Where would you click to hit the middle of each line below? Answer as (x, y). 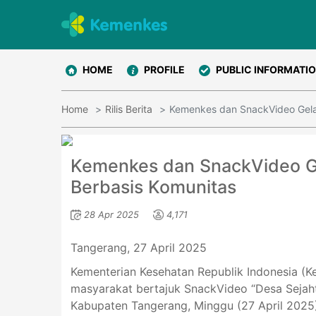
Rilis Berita (129, 109)
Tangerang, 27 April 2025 (138, 247)
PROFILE (164, 69)
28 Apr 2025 (111, 214)
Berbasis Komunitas (153, 187)
